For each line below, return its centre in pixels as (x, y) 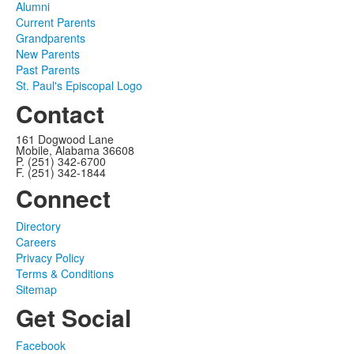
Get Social (73, 317)
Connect (63, 198)
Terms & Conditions (65, 273)
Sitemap (36, 289)
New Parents (48, 54)
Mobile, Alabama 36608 (75, 150)
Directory (38, 226)
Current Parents (56, 22)
